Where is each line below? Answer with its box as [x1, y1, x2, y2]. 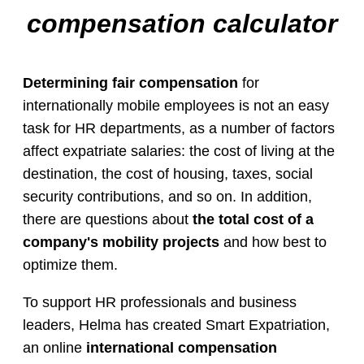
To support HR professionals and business [23, 294, 297, 310]
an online [23, 340, 86, 356]
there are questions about [23, 211, 193, 227]
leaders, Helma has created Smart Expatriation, [23, 317, 330, 333]
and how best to [219, 234, 327, 250]
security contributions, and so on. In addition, [23, 188, 312, 205]
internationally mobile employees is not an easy [23, 97, 329, 114]
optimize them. [23, 257, 118, 273]
